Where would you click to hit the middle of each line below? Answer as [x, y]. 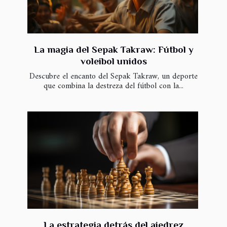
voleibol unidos [113, 61]
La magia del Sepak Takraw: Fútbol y [113, 49]
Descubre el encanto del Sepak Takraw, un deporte [113, 76]
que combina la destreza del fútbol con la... [113, 86]
